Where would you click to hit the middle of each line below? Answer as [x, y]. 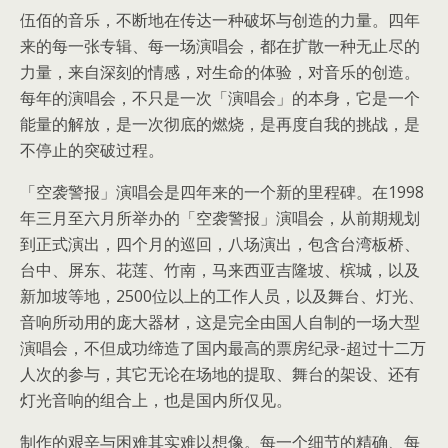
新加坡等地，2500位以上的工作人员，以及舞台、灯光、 [222, 296]
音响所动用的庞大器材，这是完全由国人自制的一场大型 [220, 322]
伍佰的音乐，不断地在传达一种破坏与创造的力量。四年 [220, 20]
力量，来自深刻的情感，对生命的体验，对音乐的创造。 [220, 72]
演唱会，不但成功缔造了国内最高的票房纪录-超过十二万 [223, 348]
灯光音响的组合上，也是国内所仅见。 [156, 400]
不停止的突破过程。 [92, 150]
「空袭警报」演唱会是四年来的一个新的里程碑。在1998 [222, 192]
